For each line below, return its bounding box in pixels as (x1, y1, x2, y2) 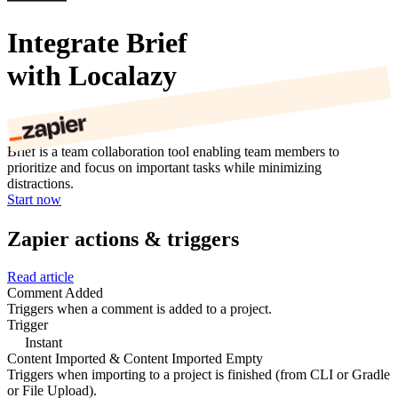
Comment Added (7, 284, 103, 300)
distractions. (7, 176, 74, 192)
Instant (21, 334, 62, 350)
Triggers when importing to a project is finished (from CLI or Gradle (7, 366, 390, 382)
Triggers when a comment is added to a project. (7, 300, 272, 316)
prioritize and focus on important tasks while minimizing (7, 160, 322, 176)
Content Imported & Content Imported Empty (7, 350, 263, 366)
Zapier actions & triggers (7, 227, 239, 251)
